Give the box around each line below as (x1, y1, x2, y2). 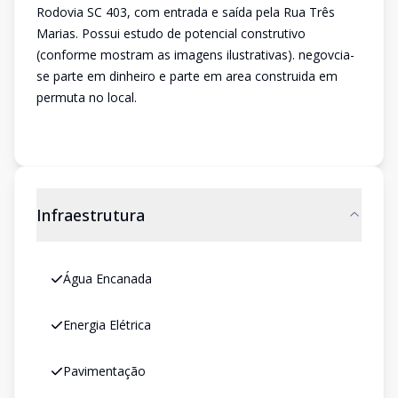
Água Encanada (63, 270, 152, 287)
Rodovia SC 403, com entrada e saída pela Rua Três (36, 4, 335, 20)
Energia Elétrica (63, 316, 151, 333)
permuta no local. (36, 89, 137, 106)
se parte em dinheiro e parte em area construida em (36, 68, 338, 84)
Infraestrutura (36, 204, 145, 226)
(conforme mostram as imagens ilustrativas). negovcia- (36, 46, 354, 63)
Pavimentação (63, 362, 146, 379)
